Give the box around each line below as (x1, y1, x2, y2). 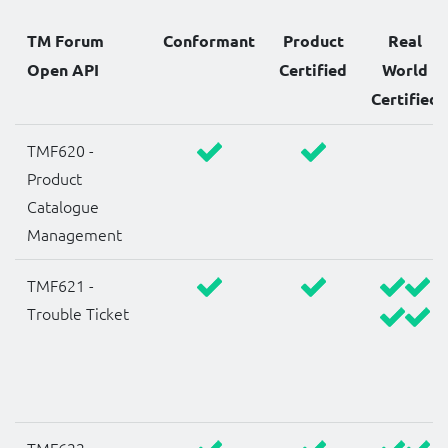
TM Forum (27, 30, 104, 52)
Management (27, 223, 122, 246)
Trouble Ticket (27, 302, 129, 325)
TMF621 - (27, 274, 94, 297)
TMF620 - (27, 139, 94, 162)
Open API (27, 59, 99, 81)
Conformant (163, 30, 255, 52)
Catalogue (27, 195, 99, 218)
